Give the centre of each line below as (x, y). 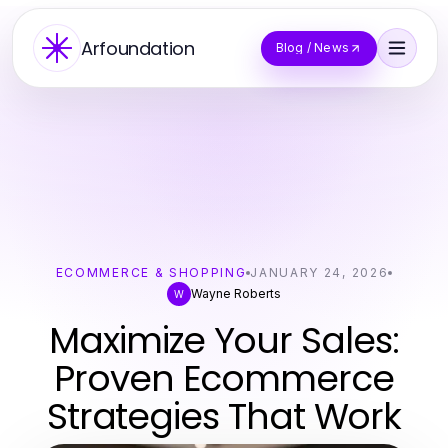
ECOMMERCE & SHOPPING (151, 272)
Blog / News (312, 47)
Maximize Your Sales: (224, 340)
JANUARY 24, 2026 (319, 272)
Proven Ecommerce (224, 378)
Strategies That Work (224, 416)
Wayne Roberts (236, 293)
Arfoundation (138, 48)
